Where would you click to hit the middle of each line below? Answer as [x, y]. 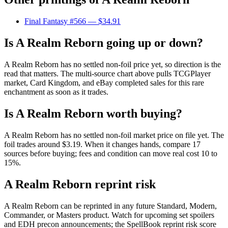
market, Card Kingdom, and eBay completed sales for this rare [104, 83]
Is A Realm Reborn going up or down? [104, 43]
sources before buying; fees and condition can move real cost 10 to [111, 153]
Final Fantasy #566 [55, 21]
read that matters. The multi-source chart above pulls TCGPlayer [107, 74]
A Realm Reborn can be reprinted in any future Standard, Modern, [110, 206]
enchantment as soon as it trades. [56, 92]
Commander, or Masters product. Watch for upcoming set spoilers [109, 215]
